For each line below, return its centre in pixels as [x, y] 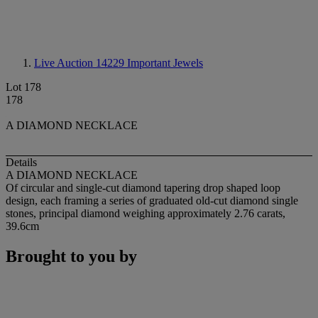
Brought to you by [71, 257]
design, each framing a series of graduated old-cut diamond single [152, 201]
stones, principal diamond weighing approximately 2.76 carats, [146, 214]
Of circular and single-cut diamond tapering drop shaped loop [143, 188]
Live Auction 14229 [81, 63]
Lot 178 [23, 87]
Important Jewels [165, 63]
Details [21, 163]
